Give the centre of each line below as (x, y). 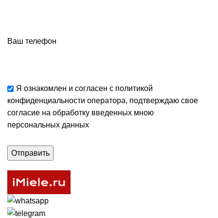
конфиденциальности (46, 100)
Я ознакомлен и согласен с (66, 88)
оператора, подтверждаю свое (142, 100)
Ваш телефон (32, 41)
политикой (134, 88)
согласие (24, 112)
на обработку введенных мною (97, 112)
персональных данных (48, 125)
